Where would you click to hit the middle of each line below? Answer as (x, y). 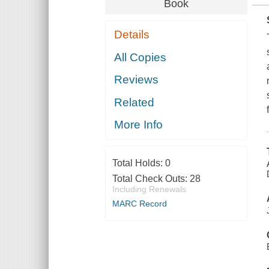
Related (134, 102)
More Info (139, 125)
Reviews (137, 80)
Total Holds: (138, 163)
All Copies (141, 57)
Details (132, 35)
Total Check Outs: (151, 179)
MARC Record (139, 204)
